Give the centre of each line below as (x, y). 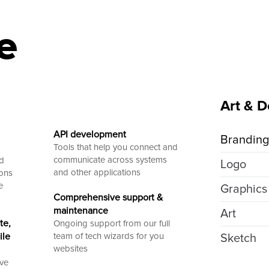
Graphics (244, 189)
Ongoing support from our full (111, 223)
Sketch (239, 238)
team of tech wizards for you (108, 236)
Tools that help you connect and (115, 147)
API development (89, 134)
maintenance (80, 210)
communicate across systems (110, 159)
